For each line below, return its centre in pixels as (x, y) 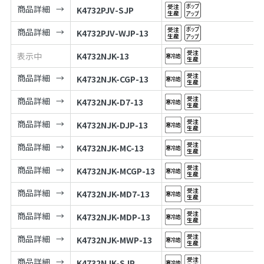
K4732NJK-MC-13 (110, 148)
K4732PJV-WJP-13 (112, 33)
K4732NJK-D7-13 (110, 102)
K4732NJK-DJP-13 (112, 125)
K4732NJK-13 (103, 56)
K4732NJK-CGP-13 (112, 79)
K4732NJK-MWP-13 (114, 240)
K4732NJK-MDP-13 (113, 217)
